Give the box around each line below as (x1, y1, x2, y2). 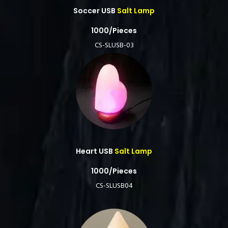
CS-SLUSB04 (95, 180, 133, 192)
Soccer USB (73, 6, 116, 16)
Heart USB (76, 146, 113, 156)
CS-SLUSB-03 (94, 40, 134, 51)
